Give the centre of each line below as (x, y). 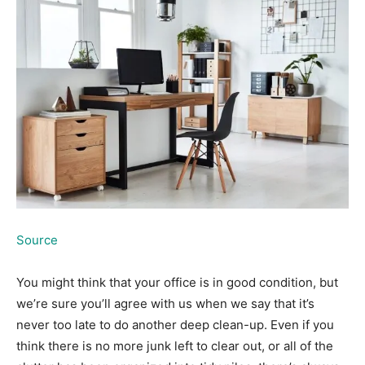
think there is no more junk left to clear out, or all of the (175, 345)
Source (37, 240)
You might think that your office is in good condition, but (177, 282)
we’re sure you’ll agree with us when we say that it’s (165, 303)
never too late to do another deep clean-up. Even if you (175, 324)
